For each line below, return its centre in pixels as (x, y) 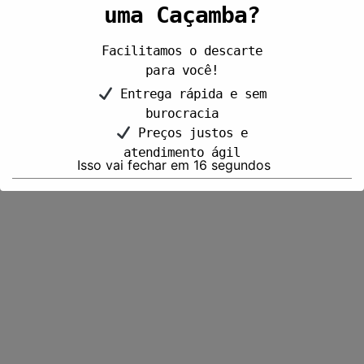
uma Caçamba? (182, 15)
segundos (238, 165)
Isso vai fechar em (135, 165)
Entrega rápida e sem (189, 94)
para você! (182, 71)
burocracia (182, 114)
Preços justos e (190, 133)
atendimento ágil (182, 153)
